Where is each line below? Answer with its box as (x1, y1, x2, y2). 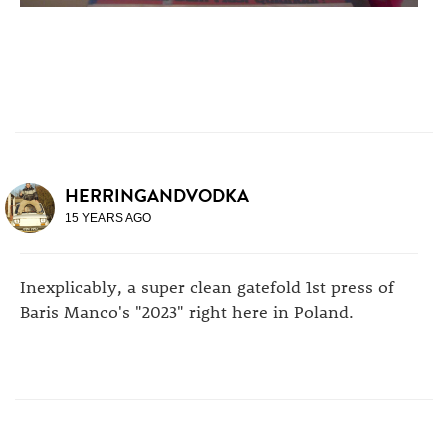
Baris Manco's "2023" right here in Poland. (20, 299, 354, 322)
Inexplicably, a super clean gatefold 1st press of (20, 274, 394, 297)
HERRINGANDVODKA (65, 181, 249, 209)
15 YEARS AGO (65, 210, 151, 225)
